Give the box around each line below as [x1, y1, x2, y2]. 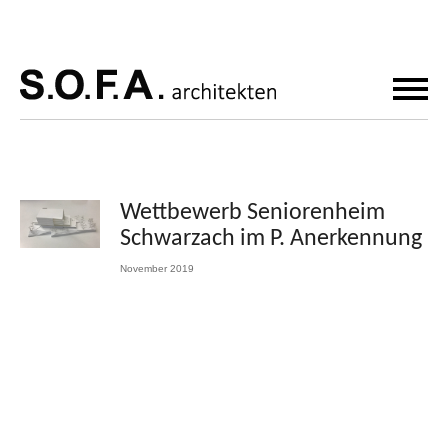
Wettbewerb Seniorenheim [120, 201, 385, 225]
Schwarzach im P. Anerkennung [120, 227, 422, 251]
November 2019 [120, 263, 194, 274]
